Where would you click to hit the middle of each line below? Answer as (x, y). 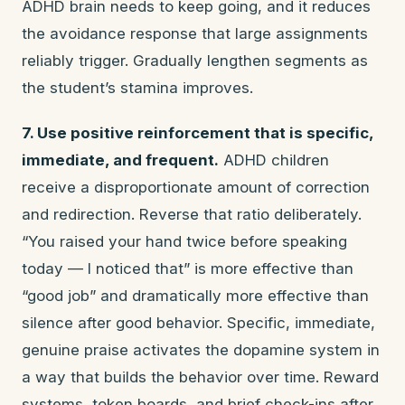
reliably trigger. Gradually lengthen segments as (195, 61)
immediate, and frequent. (120, 160)
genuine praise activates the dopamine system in (201, 350)
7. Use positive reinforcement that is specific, (198, 133)
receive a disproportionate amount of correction (196, 187)
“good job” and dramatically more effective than (195, 296)
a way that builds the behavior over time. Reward (200, 377)
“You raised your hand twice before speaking (184, 241)
